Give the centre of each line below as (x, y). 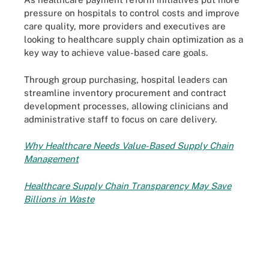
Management (51, 159)
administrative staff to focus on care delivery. (120, 119)
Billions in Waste (59, 199)
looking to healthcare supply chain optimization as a (134, 39)
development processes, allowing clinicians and (126, 106)
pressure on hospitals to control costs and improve (132, 13)
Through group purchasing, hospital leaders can (126, 79)
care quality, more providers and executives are (125, 26)
